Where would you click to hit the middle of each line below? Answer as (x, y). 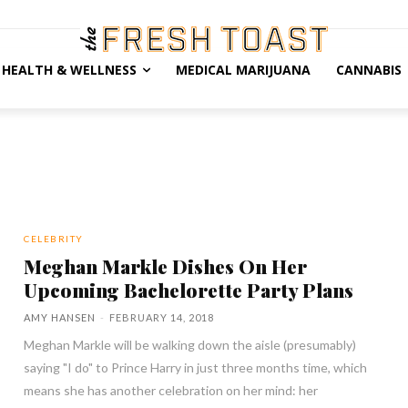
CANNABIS (368, 70)
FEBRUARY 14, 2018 (162, 317)
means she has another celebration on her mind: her (171, 390)
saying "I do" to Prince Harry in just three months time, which (196, 367)
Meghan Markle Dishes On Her (166, 266)
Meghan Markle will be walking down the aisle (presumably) (190, 345)
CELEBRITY (54, 239)
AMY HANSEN (60, 317)
